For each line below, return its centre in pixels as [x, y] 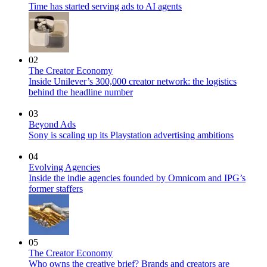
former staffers [56, 188]
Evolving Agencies [64, 167]
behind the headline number [81, 92]
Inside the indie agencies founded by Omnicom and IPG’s [137, 178]
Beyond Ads [52, 124]
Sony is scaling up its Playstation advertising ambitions [131, 135]
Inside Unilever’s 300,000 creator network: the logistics [133, 81]
